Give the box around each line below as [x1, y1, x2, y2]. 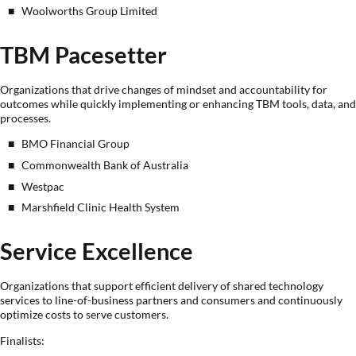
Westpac [21, 179, 65, 193]
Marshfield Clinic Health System [21, 200, 180, 215]
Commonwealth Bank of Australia [21, 158, 189, 172]
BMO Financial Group [21, 137, 130, 151]
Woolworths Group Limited [21, 3, 158, 17]
